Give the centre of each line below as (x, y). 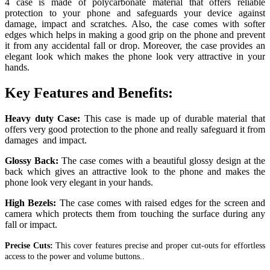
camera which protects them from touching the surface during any (135, 213)
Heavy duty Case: (45, 118)
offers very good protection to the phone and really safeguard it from (135, 129)
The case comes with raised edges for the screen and (162, 202)
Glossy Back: (32, 160)
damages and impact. (46, 140)
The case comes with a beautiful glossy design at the (162, 160)
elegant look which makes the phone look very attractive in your (135, 57)
